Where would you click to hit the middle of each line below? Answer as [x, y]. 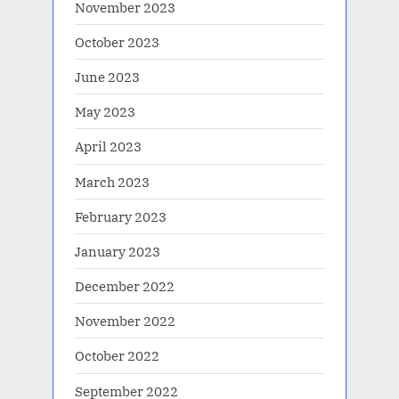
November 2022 [125, 321]
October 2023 [117, 42]
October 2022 [117, 356]
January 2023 [118, 251]
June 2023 [107, 77]
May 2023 [105, 112]
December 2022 [125, 286]
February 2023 [121, 216]
